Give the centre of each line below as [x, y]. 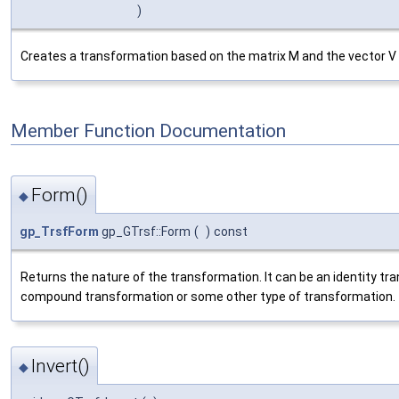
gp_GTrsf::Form [145, 232]
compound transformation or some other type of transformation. [208, 297]
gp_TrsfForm [59, 232]
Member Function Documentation [148, 130]
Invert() [61, 366]
